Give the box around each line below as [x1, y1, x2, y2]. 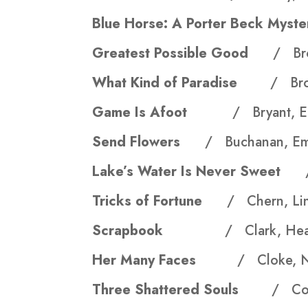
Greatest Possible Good [92, 43, 274, 64]
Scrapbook [92, 221, 172, 241]
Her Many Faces [92, 250, 238, 271]
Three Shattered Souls [92, 280, 272, 300]
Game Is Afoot [92, 102, 233, 123]
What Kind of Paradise [92, 73, 271, 93]
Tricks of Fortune [92, 191, 228, 212]
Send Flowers [92, 132, 206, 153]
